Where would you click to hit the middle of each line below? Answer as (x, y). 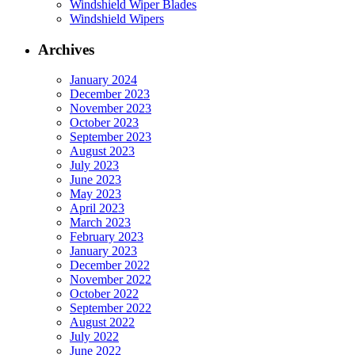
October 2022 (104, 294)
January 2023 (103, 251)
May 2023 (95, 194)
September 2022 (111, 308)
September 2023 (111, 137)
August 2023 (102, 151)
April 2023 (97, 208)
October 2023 (104, 123)
